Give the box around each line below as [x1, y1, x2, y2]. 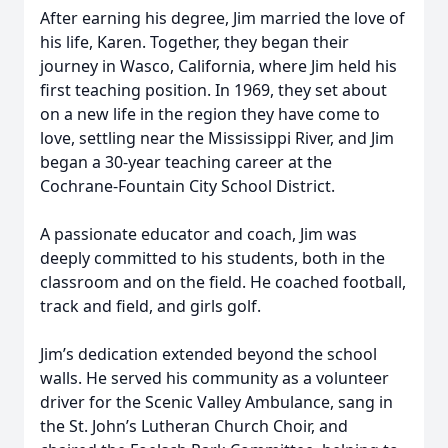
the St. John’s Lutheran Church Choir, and [40, 415, 348, 437]
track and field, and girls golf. [40, 295, 261, 317]
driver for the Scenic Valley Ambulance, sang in [40, 391, 393, 413]
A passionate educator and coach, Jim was [40, 223, 357, 245]
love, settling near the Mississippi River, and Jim [40, 127, 394, 149]
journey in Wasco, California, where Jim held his [40, 55, 397, 77]
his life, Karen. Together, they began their [40, 31, 349, 53]
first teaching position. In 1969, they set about [40, 79, 387, 101]
